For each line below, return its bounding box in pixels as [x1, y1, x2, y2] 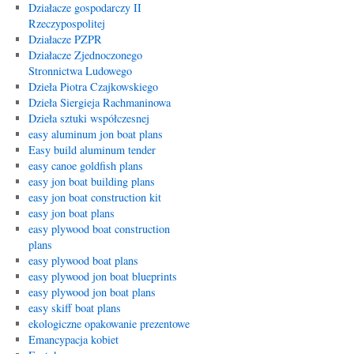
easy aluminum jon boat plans [28, 126, 163, 141]
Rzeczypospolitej [28, 16, 105, 31]
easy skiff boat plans [28, 300, 121, 315]
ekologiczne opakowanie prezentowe [28, 316, 190, 331]
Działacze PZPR [28, 32, 102, 47]
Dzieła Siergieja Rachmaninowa [28, 95, 171, 110]
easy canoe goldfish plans [28, 158, 143, 173]
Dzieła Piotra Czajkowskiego [28, 79, 158, 94]
